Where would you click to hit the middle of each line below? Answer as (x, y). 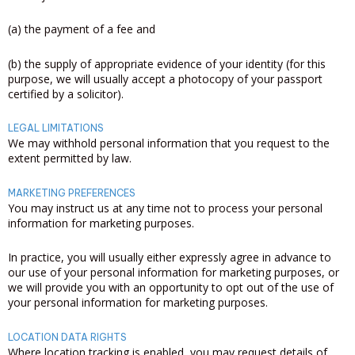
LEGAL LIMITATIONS (56, 128)
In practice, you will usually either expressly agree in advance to (170, 257)
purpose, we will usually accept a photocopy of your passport (165, 78)
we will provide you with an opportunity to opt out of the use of (171, 287)
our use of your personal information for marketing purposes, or (174, 272)
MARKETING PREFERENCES (72, 193)
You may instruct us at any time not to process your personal (165, 208)
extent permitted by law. (70, 158)
